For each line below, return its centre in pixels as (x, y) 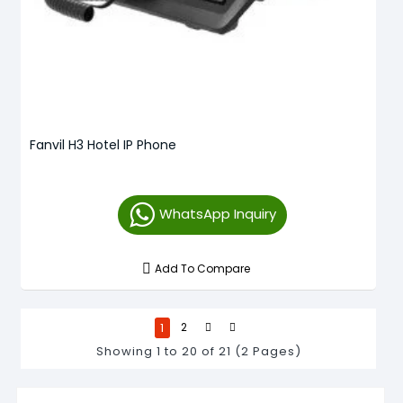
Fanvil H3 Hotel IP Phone (103, 144)
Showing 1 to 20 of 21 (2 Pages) (198, 351)
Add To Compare (203, 268)
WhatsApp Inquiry (217, 213)
